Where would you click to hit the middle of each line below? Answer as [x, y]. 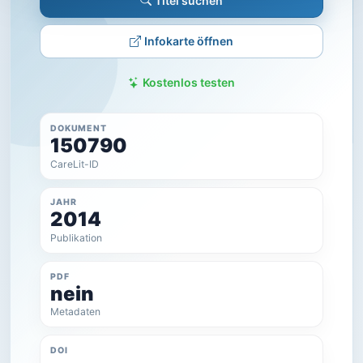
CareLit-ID [75, 164]
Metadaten [76, 312]
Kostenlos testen [189, 83]
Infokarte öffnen [189, 41]
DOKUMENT [79, 129]
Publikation [77, 238]
